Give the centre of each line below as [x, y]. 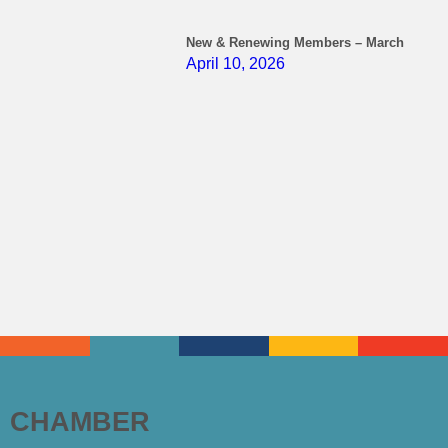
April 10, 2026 [235, 63]
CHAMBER [80, 421]
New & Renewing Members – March [294, 42]
